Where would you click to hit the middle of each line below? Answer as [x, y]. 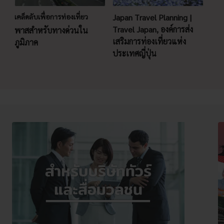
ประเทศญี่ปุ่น [134, 53]
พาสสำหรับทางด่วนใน [51, 30]
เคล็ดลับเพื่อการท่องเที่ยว [51, 16]
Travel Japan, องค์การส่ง [152, 29]
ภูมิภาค [26, 42]
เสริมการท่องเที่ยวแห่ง [149, 41]
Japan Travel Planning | [152, 17]
